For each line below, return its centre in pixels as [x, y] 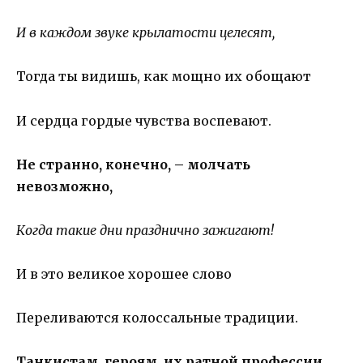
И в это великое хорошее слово [124, 274]
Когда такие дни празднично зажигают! [145, 230]
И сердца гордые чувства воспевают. [144, 120]
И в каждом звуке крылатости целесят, [145, 33]
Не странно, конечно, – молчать [133, 164]
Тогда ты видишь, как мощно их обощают [164, 77]
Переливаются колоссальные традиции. [157, 318]
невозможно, [64, 186]
